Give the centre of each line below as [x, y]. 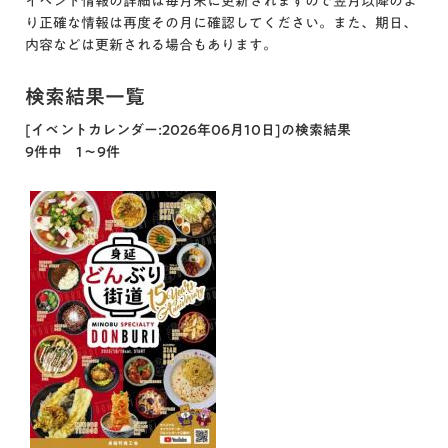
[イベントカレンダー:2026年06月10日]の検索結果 [195, 129]
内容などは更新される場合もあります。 [151, 44]
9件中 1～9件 [72, 151]
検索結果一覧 [85, 95]
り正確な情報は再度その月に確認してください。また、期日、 [221, 22]
